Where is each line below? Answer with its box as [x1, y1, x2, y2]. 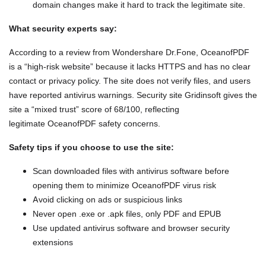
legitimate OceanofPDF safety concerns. [9, 118, 160, 129]
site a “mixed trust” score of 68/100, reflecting [9, 104, 179, 115]
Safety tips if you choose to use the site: [9, 142, 174, 153]
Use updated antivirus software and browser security [33, 223, 230, 233]
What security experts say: [9, 23, 117, 34]
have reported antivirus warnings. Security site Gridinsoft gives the [9, 90, 257, 100]
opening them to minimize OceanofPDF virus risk [33, 180, 216, 191]
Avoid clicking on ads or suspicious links [33, 194, 182, 205]
